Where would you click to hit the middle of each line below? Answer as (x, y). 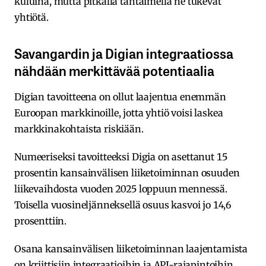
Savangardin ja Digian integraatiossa (124, 53)
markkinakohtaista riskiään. (79, 129)
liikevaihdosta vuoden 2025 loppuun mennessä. (121, 189)
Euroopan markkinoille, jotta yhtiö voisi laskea (119, 113)
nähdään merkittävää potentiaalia (114, 70)
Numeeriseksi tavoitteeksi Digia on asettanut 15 (121, 156)
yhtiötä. (31, 17)
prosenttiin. (41, 221)
